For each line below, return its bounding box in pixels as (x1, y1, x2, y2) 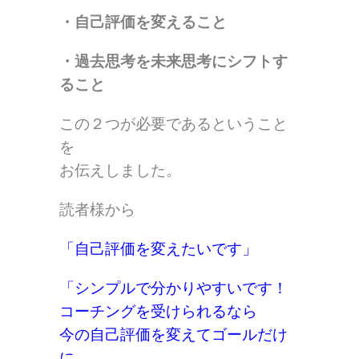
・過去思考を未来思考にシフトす (59, 53, 288, 71)
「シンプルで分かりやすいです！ (59, 280, 288, 297)
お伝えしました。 (59, 162, 181, 179)
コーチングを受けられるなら (59, 303, 257, 321)
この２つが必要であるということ (59, 115, 288, 133)
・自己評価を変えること (59, 14, 227, 31)
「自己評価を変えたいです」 (59, 240, 257, 258)
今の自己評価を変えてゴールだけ (59, 326, 288, 344)
